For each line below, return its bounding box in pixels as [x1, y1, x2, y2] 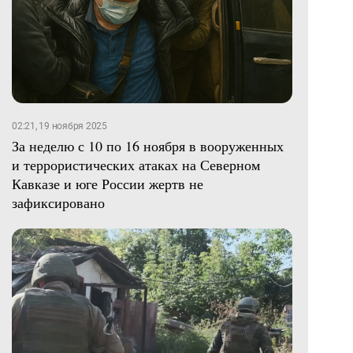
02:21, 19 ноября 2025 [12, 120, 107, 132]
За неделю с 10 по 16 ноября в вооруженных [12, 136, 284, 155]
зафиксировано [12, 192, 105, 212]
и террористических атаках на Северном [12, 154, 260, 174]
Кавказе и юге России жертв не [12, 173, 203, 193]
